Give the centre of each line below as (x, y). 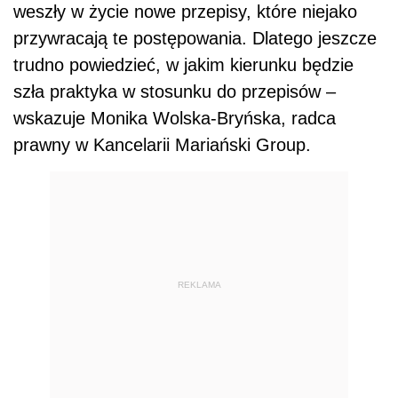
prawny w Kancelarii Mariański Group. (162, 145)
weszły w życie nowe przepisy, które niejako (185, 12)
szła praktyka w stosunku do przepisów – (175, 92)
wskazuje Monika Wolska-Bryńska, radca (175, 119)
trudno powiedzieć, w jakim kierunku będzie (183, 65)
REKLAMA (199, 284)
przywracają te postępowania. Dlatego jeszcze (195, 39)
